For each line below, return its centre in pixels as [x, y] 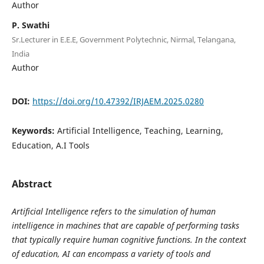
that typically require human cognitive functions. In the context [129, 239]
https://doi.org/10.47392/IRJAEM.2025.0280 [118, 101]
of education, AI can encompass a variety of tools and [111, 253]
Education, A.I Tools [50, 145]
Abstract [32, 184]
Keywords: [34, 130]
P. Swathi [30, 25]
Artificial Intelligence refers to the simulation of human [113, 211]
